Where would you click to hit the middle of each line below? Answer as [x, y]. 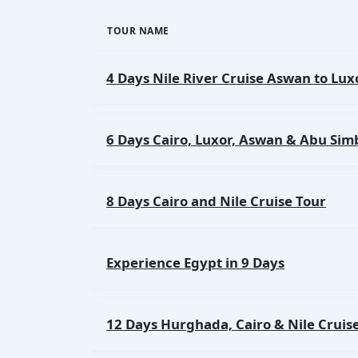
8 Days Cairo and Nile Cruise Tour [216, 201]
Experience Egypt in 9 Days [195, 263]
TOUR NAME [138, 31]
